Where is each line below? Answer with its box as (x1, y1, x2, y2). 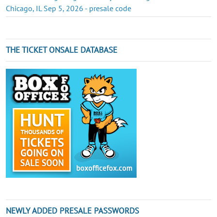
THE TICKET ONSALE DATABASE (6, 44, 117, 55)
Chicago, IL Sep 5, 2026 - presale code (6, 3, 131, 13)
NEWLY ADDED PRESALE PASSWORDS (6, 205, 139, 216)
